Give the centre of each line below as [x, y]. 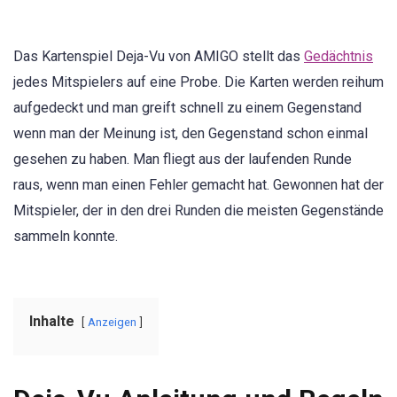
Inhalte [52, 322]
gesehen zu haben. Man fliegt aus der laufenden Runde [183, 159]
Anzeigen [112, 323]
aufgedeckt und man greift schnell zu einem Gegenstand [187, 108]
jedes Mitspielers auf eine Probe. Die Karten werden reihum [198, 82]
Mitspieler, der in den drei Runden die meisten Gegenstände [198, 210]
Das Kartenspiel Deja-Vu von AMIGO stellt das [159, 56]
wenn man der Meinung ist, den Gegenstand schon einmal [191, 133]
